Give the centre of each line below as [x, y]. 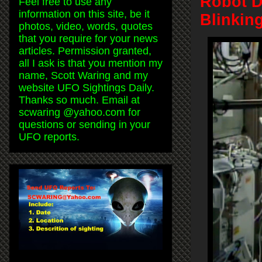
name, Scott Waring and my [83, 75]
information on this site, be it [84, 14]
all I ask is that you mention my [91, 63]
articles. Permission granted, [85, 51]
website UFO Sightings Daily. [87, 87]
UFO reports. [49, 137]
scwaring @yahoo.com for [80, 112]
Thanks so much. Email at [79, 100]
